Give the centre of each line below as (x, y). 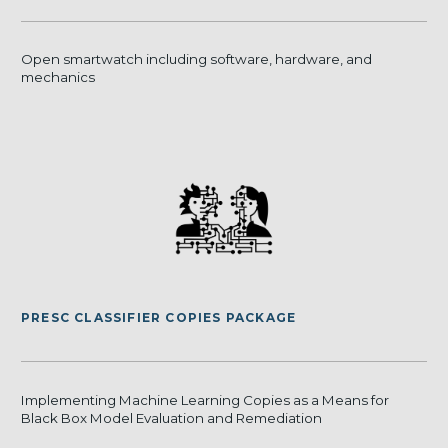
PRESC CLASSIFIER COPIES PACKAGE (159, 318)
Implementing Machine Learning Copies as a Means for (205, 399)
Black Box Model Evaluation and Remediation (171, 417)
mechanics (58, 77)
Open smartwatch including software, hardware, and (196, 59)
